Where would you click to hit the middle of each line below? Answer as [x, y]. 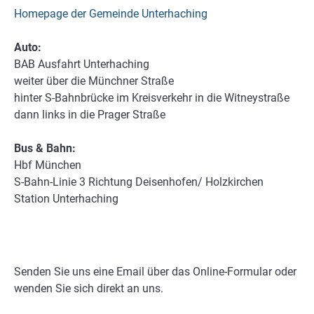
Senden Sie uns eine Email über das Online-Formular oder [155, 272]
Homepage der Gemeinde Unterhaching [111, 14]
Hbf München [48, 165]
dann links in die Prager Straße [90, 115]
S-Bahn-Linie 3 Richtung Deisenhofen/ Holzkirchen [139, 182]
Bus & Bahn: [45, 148]
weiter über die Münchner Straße [94, 81]
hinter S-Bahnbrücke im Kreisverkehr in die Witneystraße [152, 98]
